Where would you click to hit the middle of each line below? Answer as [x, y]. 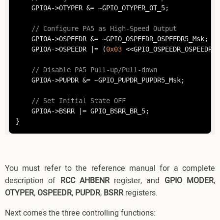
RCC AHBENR [85, 180]
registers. [140, 193]
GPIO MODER [189, 180]
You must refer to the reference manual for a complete [110, 168]
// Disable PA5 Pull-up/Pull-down [94, 70]
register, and [137, 180]
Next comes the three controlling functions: [80, 213]
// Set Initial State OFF [78, 101]
